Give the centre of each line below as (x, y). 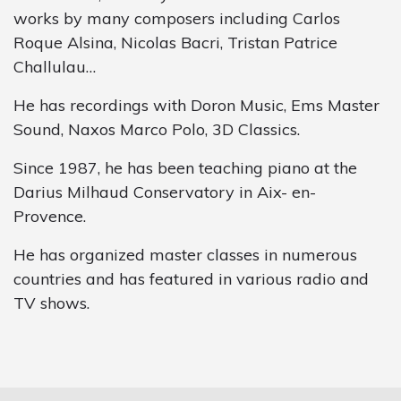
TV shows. (51, 303)
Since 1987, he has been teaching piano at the (185, 167)
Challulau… (55, 66)
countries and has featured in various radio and (191, 278)
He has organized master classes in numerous (185, 254)
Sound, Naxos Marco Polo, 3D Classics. (157, 129)
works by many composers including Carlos (177, 18)
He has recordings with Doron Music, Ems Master (196, 105)
